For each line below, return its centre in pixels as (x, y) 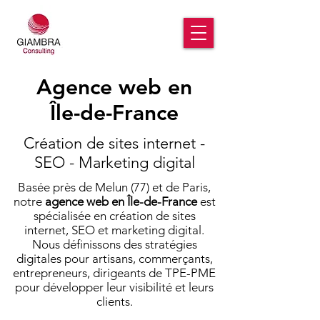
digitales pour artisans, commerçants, (114, 259)
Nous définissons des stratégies (114, 244)
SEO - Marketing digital (114, 162)
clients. (114, 301)
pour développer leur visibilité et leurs (114, 287)
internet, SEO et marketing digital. (114, 230)
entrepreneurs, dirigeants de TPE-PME (114, 273)
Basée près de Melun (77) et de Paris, (114, 187)
